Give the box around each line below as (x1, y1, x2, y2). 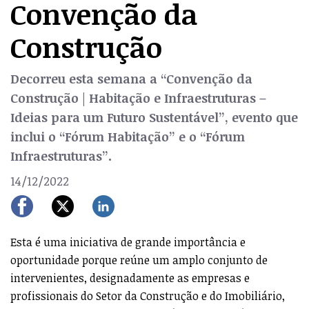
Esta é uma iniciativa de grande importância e (10, 235, 246, 250)
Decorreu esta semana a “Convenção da (10, 70, 252, 87)
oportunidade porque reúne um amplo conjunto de (10, 252, 268, 268)
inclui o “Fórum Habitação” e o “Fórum (10, 128, 245, 145)
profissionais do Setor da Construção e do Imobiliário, (10, 288, 285, 303)
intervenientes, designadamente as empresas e (10, 270, 250, 286)
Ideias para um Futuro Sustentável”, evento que (10, 109, 298, 126)
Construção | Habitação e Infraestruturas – (10, 90, 266, 106)
